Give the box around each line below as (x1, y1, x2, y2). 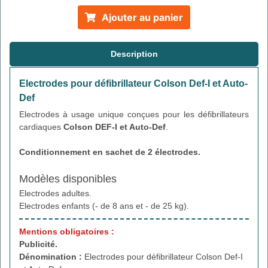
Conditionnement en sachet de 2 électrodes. (19, 147, 200, 157)
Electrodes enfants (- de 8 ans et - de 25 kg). (19, 200, 189, 211)
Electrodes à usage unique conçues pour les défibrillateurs (19, 109, 249, 119)
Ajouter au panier (102, 11, 183, 23)
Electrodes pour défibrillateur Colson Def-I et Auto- (19, 78, 248, 89)
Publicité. (19, 239, 57, 249)
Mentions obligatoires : (19, 226, 114, 236)
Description (110, 48, 158, 59)
